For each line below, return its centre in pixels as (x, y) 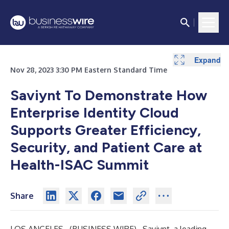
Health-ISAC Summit (79, 165)
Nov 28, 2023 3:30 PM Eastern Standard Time (89, 70)
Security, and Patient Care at (106, 147)
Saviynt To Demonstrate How (109, 95)
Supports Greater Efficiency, (106, 130)
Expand (208, 60)
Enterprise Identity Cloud (95, 112)
